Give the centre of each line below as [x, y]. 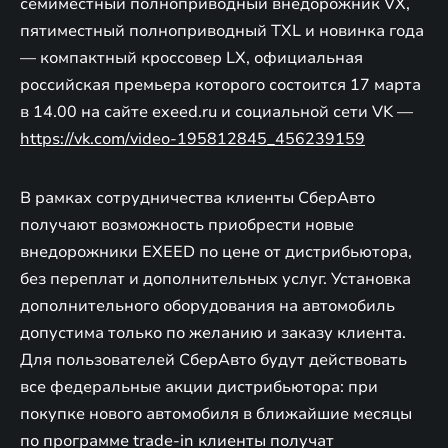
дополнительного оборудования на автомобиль [207, 305]
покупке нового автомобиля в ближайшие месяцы [216, 413]
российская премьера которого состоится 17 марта [220, 84]
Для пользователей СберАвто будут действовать [213, 359]
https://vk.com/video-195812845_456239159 [192, 138]
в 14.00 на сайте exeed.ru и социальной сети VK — [216, 111]
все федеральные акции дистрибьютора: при [199, 386]
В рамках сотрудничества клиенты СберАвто [197, 197]
